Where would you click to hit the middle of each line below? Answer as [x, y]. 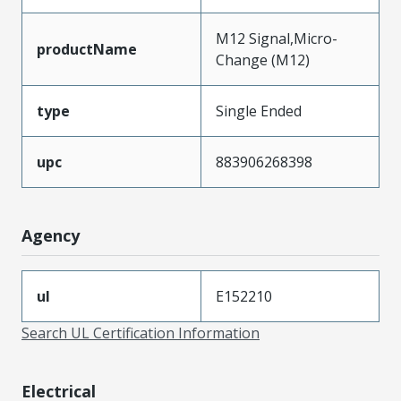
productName [87, 49]
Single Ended [259, 111]
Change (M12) [263, 60]
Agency [51, 235]
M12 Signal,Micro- [277, 38]
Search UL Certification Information [141, 333]
